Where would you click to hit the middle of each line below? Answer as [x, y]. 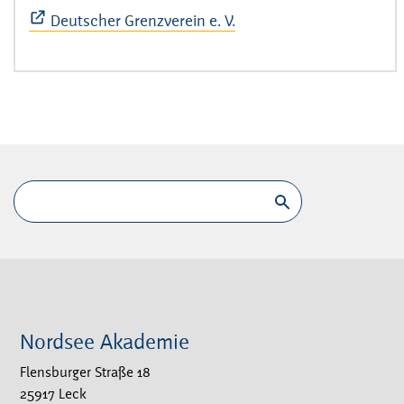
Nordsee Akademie [105, 344]
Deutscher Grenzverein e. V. [143, 22]
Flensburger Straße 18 [85, 374]
